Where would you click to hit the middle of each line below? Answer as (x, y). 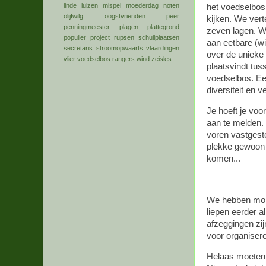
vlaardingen (163, 48)
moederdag (142, 6)
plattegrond (163, 27)
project (100, 38)
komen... (224, 159)
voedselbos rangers (106, 59)
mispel (112, 6)
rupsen (124, 38)
